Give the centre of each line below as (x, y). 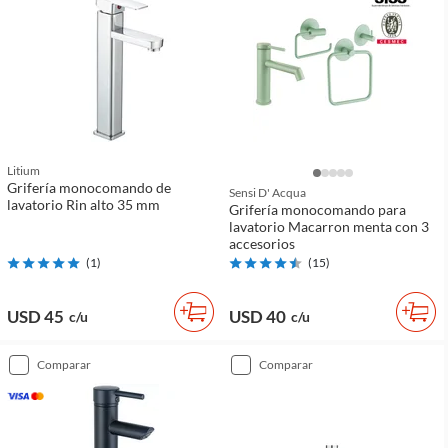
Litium (23, 170)
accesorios (262, 243)
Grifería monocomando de (89, 187)
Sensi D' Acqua (267, 192)
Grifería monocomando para (317, 209)
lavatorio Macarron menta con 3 (329, 226)
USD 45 (35, 317)
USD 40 (257, 317)
